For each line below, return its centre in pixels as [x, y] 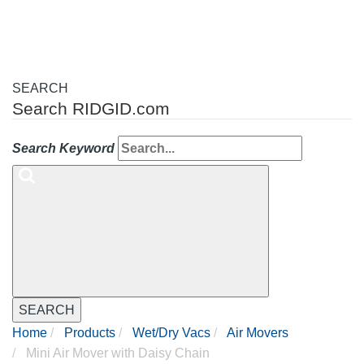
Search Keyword [63, 149]
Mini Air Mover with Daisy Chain [116, 353]
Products [90, 333]
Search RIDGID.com [91, 109]
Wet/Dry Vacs [171, 333]
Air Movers [258, 333]
